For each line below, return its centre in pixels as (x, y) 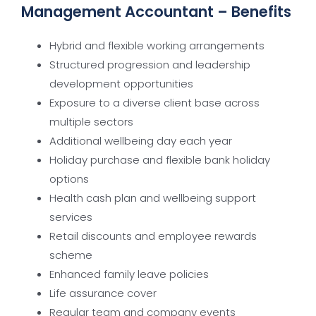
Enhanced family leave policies (129, 274)
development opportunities (121, 84)
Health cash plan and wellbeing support (153, 198)
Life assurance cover (103, 293)
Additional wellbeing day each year (141, 141)
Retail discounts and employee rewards (153, 236)
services (71, 217)
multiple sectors (91, 122)
